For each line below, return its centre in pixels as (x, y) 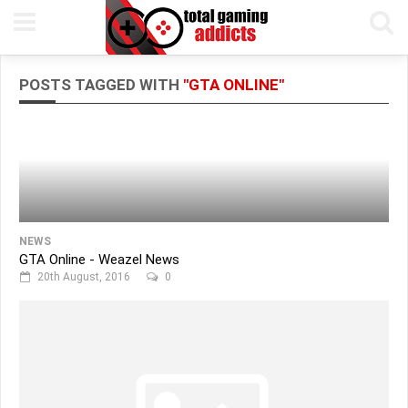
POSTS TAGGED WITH (101, 85)
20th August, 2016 (84, 277)
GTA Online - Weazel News (99, 260)
